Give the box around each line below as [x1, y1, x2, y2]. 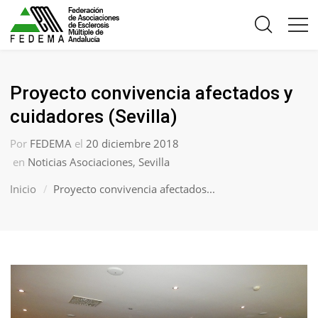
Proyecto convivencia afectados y [10, 82, 294, 104]
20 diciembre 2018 [86, 136, 180, 150]
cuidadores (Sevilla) [10, 106, 178, 127]
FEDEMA [30, 136, 72, 150]
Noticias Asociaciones [28, 155, 133, 169]
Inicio [10, 182, 37, 196]
